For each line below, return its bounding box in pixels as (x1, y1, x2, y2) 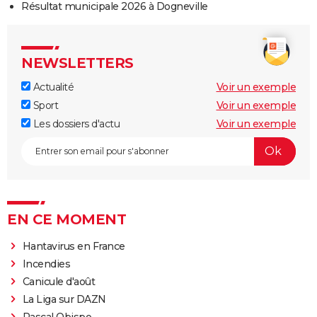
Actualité (30, 80, 74, 93)
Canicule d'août (22, 275, 96, 288)
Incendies (22, 257, 71, 270)
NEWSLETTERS (21, 54, 134, 71)
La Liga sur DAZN (22, 292, 106, 306)
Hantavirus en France (22, 239, 125, 253)
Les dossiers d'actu (30, 117, 120, 130)
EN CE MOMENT (7, 210, 126, 228)
